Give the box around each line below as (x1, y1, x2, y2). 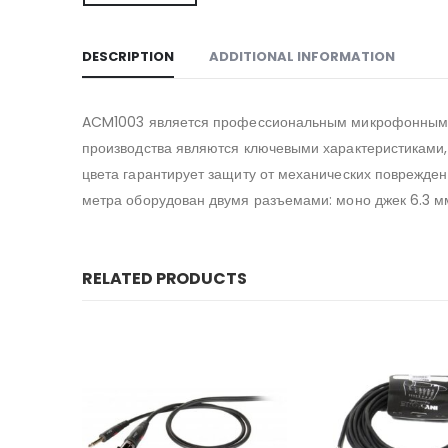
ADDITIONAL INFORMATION (209, 46, 395, 66)
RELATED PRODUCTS (82, 266, 247, 290)
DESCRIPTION (82, 46, 174, 66)
